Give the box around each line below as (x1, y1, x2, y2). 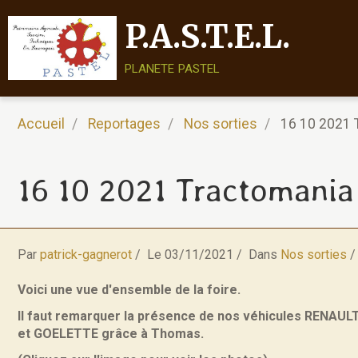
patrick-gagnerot (40, 247, 132, 262)
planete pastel (125, 57, 220, 77)
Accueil (18, 116, 65, 132)
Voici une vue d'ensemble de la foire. (18, 282, 241, 297)
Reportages (88, 116, 161, 132)
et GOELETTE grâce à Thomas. (18, 326, 204, 341)
